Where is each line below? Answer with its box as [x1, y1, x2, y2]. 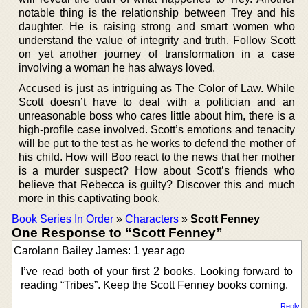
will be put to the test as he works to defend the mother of [19, 137, 295, 149]
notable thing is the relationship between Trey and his [19, 6, 295, 19]
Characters [125, 212, 179, 225]
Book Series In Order [12, 212, 113, 225]
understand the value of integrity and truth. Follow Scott [19, 34, 295, 46]
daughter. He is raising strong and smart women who [19, 20, 295, 32]
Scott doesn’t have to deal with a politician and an [19, 96, 295, 108]
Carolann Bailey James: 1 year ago [14, 244, 185, 256]
